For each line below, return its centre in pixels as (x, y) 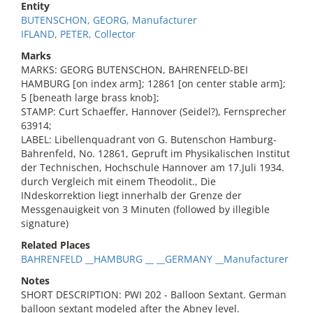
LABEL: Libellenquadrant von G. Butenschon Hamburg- (149, 139)
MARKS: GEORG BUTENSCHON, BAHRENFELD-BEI (134, 70)
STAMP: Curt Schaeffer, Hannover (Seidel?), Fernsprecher (154, 111)
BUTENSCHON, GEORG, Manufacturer (109, 20)
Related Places (56, 245)
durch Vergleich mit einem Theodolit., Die (118, 181)
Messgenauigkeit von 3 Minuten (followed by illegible (145, 209)
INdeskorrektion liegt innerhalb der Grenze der (131, 195)
